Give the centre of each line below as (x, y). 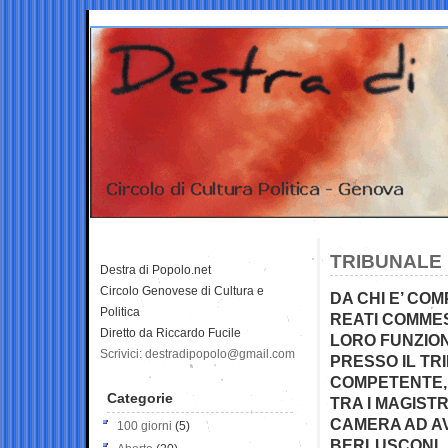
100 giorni (144, 425)
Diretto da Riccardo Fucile (170, 332)
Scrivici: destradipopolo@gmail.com (197, 353)
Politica (120, 311)
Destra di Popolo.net (155, 269)
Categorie (140, 397)
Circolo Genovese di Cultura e (182, 290)
